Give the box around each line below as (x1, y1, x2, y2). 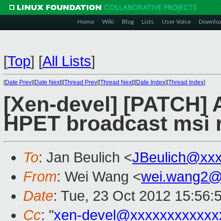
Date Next (35, 79, 61, 86)
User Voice (162, 18, 191, 25)
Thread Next (100, 79, 133, 86)
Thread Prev (64, 79, 97, 86)
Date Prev (5, 79, 32, 86)
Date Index (136, 79, 165, 86)
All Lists (42, 53, 91, 69)
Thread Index (168, 79, 204, 86)
